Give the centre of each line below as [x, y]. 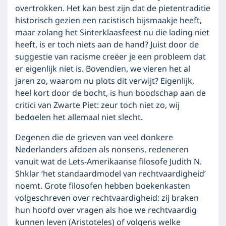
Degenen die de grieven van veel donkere [94, 138]
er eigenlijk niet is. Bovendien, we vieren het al [103, 69]
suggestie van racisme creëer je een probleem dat [110, 57]
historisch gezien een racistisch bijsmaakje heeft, [108, 21]
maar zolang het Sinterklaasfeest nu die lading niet [112, 33]
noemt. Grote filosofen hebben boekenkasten [103, 186]
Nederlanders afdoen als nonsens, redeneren [102, 150]
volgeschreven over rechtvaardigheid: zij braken [107, 198]
